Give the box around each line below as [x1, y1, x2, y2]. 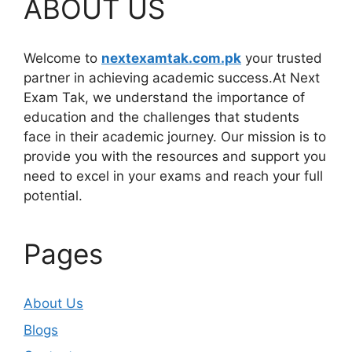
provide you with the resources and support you [24, 148, 326, 165]
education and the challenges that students [24, 109, 299, 126]
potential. [24, 188, 82, 204]
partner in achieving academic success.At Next [24, 70, 320, 86]
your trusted [241, 50, 322, 67]
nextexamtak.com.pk [101, 50, 241, 67]
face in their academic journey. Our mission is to [24, 129, 326, 145]
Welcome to [24, 50, 101, 67]
